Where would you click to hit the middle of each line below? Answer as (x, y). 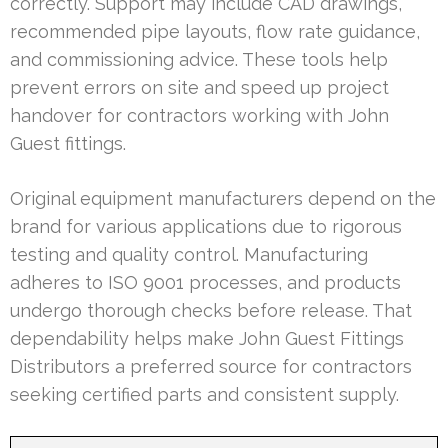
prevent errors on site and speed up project (199, 87)
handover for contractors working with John (199, 115)
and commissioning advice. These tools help (199, 59)
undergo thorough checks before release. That (211, 310)
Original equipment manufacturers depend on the (223, 198)
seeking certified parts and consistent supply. (204, 394)
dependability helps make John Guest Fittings (207, 338)
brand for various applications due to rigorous (206, 226)
